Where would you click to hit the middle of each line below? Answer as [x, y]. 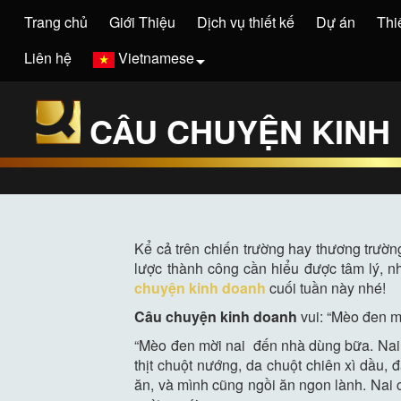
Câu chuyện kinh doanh [216, 316]
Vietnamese [156, 58]
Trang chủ [56, 22]
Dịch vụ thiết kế [246, 22]
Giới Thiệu [142, 22]
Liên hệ [48, 58]
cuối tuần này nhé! [326, 287]
